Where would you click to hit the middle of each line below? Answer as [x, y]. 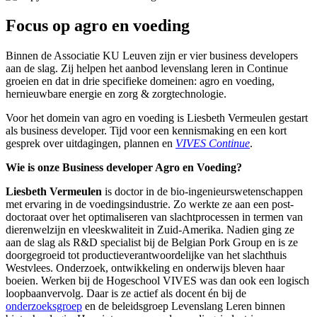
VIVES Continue [213, 143]
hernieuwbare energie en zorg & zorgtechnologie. [116, 93]
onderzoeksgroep [44, 306]
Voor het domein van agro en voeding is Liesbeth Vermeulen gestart [157, 117]
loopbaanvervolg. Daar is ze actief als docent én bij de [126, 293]
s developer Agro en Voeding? [171, 167]
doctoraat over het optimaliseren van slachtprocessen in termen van [154, 217]
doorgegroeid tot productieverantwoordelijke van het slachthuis [146, 255]
